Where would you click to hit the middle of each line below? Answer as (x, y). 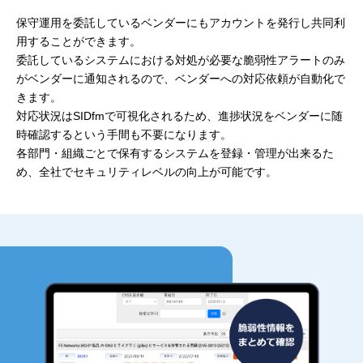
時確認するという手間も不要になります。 (124, 135)
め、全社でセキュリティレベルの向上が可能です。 (147, 172)
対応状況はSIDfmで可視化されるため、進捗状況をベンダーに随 (179, 116)
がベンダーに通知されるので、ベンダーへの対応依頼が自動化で (181, 79)
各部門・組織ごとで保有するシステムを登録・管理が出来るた (175, 154)
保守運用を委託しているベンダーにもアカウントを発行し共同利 (181, 23)
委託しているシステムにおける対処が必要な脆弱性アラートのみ (181, 60)
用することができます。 (79, 42)
